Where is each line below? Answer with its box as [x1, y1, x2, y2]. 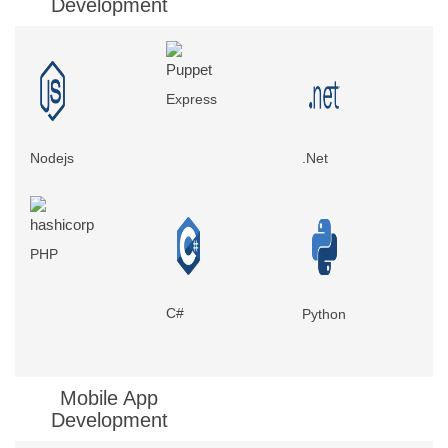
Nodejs [30, 150, 74, 167]
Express [166, 91, 217, 108]
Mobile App [60, 387, 159, 410]
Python [302, 306, 346, 323]
